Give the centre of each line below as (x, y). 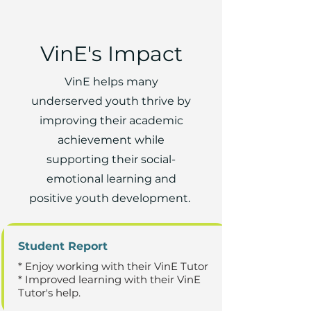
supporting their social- (111, 159)
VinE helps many (111, 82)
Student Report (63, 246)
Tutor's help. (49, 293)
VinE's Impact (111, 54)
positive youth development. (111, 198)
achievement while (111, 140)
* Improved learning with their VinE (109, 279)
